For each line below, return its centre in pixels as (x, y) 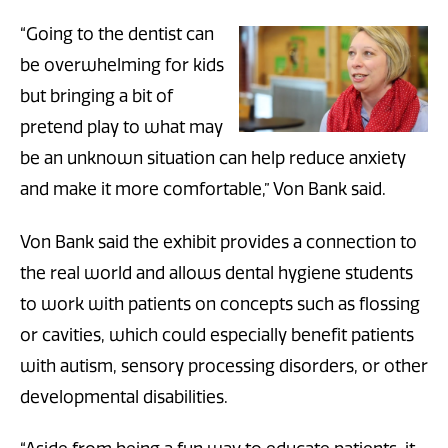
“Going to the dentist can (117, 34)
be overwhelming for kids (122, 65)
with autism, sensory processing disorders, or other (224, 365)
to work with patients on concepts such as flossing (220, 303)
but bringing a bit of (96, 96)
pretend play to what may (121, 127)
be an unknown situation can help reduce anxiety (213, 158)
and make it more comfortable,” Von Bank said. (203, 189)
